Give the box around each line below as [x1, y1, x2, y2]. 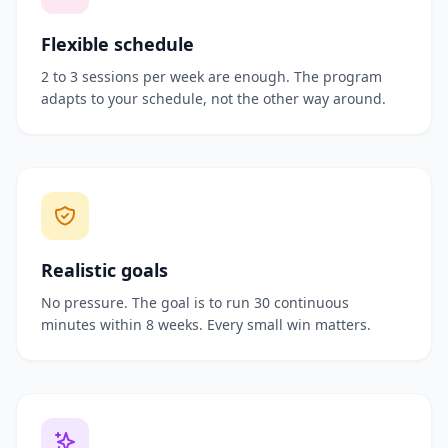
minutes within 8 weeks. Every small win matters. [41, 315, 371, 334]
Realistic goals [41, 258, 168, 282]
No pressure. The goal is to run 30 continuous [41, 293, 349, 312]
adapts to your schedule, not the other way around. [41, 89, 386, 108]
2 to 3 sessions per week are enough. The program [41, 67, 382, 86]
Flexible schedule [41, 32, 194, 56]
